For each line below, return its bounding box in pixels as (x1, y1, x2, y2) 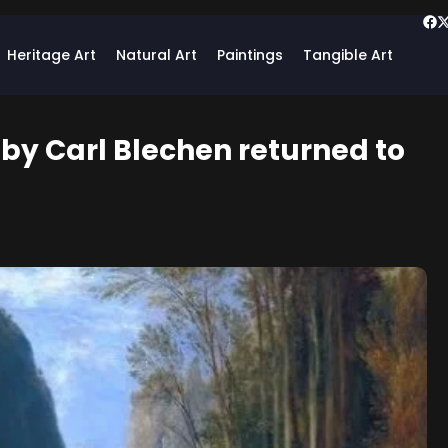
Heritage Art (7, 45, 96, 65)
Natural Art (116, 45, 197, 65)
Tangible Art (303, 45, 393, 65)
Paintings (217, 45, 283, 65)
